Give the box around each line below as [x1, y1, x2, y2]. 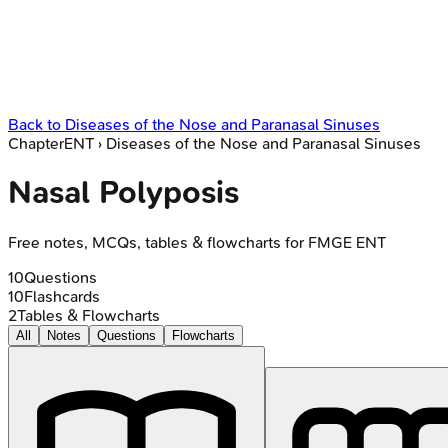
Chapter [8, 134, 64, 153]
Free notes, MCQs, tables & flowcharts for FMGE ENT [8, 232, 386, 252]
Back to [8, 115, 65, 134]
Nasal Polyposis [8, 174, 239, 212]
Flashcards [24, 286, 100, 306]
